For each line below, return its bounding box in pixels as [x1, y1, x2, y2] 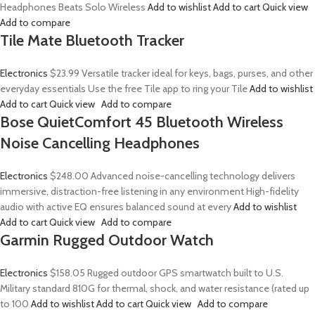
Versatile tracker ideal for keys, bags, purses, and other [79, 67, 313, 79]
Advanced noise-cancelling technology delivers [89, 169, 295, 182]
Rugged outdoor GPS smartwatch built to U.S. [85, 266, 283, 279]
